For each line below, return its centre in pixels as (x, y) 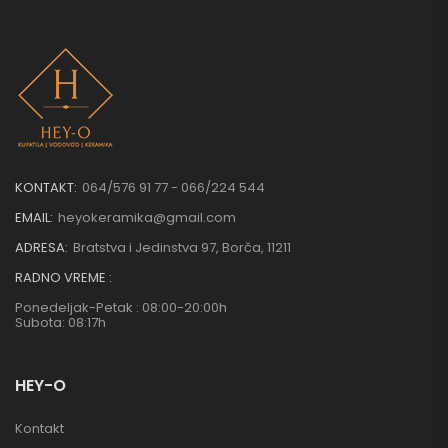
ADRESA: (41, 248)
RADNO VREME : (63, 278)
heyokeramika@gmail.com (147, 218)
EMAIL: (34, 218)
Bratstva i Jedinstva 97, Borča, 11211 (182, 248)
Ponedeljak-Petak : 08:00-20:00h (121, 308)
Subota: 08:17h (60, 323)
